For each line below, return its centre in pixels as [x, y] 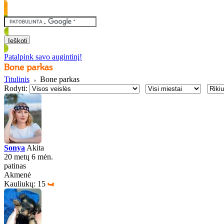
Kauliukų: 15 [25, 184]
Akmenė [17, 175]
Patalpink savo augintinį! [43, 57]
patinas [15, 166]
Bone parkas [59, 79]
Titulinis [17, 79]
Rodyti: [16, 88]
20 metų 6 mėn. [28, 157]
